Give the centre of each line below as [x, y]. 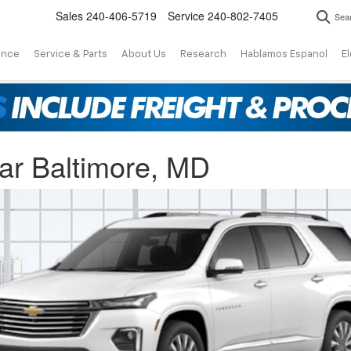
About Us [144, 55]
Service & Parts [71, 55]
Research [203, 55]
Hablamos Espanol [284, 55]
